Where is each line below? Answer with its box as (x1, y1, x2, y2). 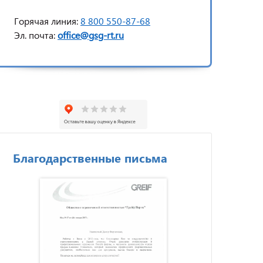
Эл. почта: (14, 28, 58, 41)
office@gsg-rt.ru (58, 28, 124, 41)
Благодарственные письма (13, 149, 167, 166)
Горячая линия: (14, 14, 78, 27)
